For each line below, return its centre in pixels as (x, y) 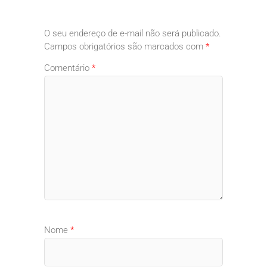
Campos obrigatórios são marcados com (125, 47)
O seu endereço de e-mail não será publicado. (133, 34)
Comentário (68, 68)
